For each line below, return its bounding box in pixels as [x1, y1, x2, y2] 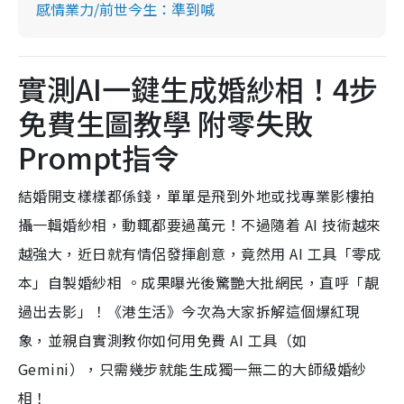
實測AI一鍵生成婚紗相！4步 [18, 67, 378, 109]
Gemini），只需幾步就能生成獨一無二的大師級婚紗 [18, 357, 367, 380]
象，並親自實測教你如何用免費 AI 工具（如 [18, 328, 308, 351]
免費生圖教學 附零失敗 [18, 101, 313, 143]
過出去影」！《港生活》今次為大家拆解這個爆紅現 [18, 299, 361, 322]
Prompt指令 [18, 135, 179, 178]
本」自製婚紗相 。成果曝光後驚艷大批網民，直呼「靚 [18, 271, 380, 293]
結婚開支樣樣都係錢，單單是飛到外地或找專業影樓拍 [18, 184, 375, 207]
